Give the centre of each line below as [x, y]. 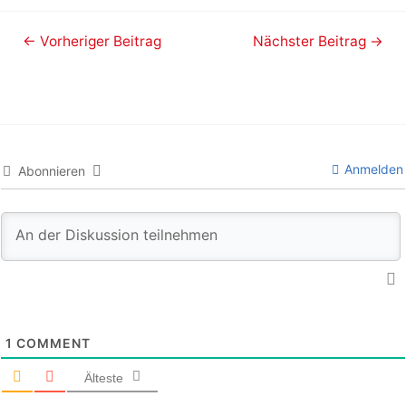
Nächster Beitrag [311, 41]
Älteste [104, 377]
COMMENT [52, 343]
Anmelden [372, 169]
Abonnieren [52, 170]
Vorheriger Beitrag [99, 41]
